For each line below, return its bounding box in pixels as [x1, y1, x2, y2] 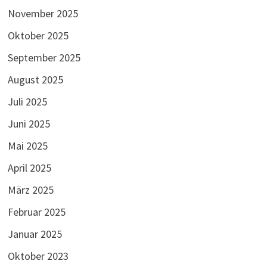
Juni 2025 [7, 117, 50, 131]
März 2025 [7, 183, 54, 197]
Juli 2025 [7, 95, 47, 109]
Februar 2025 [7, 205, 66, 219]
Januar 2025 [7, 227, 62, 241]
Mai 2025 [7, 139, 48, 153]
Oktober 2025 [7, 29, 69, 43]
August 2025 [7, 73, 63, 87]
